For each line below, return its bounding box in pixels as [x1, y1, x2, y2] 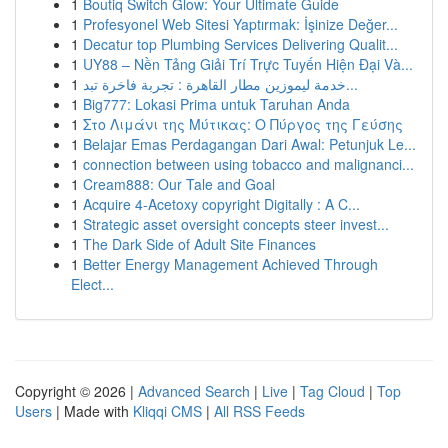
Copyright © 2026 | [15, 381, 138, 401]
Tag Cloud [300, 381, 365, 401]
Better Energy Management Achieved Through [83, 254, 378, 274]
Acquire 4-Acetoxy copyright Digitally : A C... [83, 194, 360, 214]
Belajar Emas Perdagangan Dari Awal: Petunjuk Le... [83, 134, 416, 154]
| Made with [52, 401, 133, 421]
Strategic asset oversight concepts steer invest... [83, 214, 389, 234]
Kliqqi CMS [133, 401, 202, 421]
